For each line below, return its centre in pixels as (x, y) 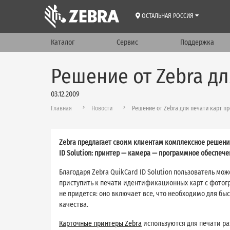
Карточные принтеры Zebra (100, 223)
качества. (74, 204)
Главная (61, 108)
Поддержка (197, 42)
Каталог (63, 42)
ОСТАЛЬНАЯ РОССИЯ (168, 16)
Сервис (127, 42)
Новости (102, 108)
